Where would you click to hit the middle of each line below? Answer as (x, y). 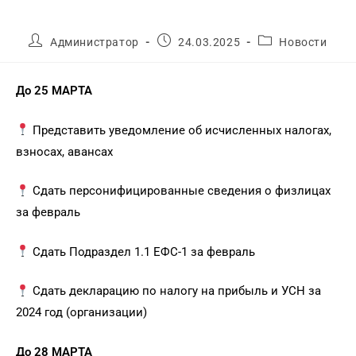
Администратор (95, 42)
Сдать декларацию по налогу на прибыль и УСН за (176, 291)
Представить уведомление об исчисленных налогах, (181, 130)
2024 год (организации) (81, 313)
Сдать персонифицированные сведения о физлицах (180, 191)
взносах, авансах (64, 151)
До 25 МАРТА (54, 91)
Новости (303, 42)
